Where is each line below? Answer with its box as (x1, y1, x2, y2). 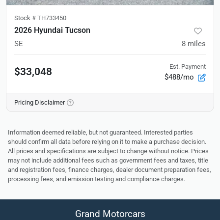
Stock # (14, 14, 37, 22)
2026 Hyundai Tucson (14, 26, 90, 35)
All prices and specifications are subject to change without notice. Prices (8, 147, 209, 155)
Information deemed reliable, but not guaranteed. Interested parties (8, 129, 193, 137)
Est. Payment (169, 63, 206, 71)
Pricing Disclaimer (14, 99, 65, 107)
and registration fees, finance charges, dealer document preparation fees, (8, 166, 211, 174)
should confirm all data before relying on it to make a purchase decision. (8, 138, 206, 146)
